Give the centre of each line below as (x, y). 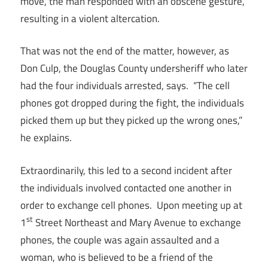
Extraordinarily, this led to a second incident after (126, 170)
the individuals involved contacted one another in (126, 188)
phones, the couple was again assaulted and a (120, 240)
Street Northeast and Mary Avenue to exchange (137, 222)
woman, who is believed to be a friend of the (117, 257)
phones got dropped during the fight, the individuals (132, 103)
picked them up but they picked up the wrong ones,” (131, 120)
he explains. (46, 138)
